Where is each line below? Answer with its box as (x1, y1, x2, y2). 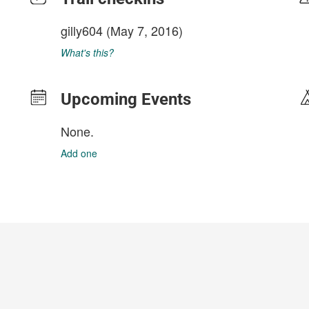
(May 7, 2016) (103, 21, 183, 39)
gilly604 (61, 21, 103, 39)
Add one (61, 146, 97, 160)
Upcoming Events (61, 90, 191, 109)
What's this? (61, 46, 114, 59)
